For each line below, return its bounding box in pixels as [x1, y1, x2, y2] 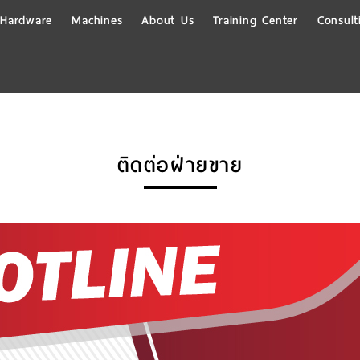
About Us [141, 10, 194, 30]
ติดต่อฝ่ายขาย [117, 149, 243, 182]
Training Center [213, 10, 298, 30]
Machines [72, 10, 123, 30]
